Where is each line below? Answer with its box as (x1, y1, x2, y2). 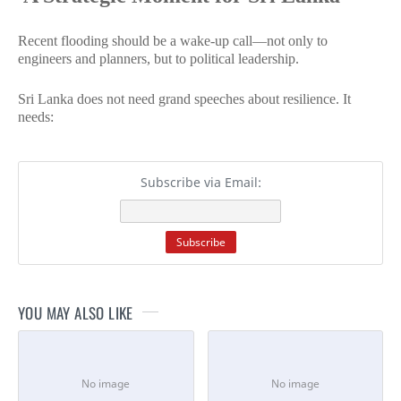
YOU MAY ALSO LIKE (18, 302, 133, 324)
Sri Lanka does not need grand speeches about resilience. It (18, 91, 351, 107)
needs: (18, 109, 54, 124)
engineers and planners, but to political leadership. (18, 50, 299, 66)
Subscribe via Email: (140, 174, 261, 191)
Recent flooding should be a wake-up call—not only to (18, 32, 328, 48)
